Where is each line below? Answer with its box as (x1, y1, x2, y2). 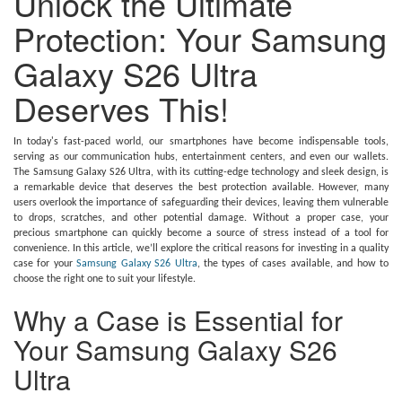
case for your (13, 258, 77, 269)
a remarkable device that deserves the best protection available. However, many (13, 182, 389, 193)
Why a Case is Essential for (13, 301, 343, 339)
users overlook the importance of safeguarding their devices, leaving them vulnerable (13, 197, 389, 208)
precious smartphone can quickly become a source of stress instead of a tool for (13, 228, 389, 239)
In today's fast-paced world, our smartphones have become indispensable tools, (13, 136, 389, 147)
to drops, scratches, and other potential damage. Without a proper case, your (13, 213, 389, 223)
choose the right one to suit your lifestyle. (13, 274, 196, 284)
